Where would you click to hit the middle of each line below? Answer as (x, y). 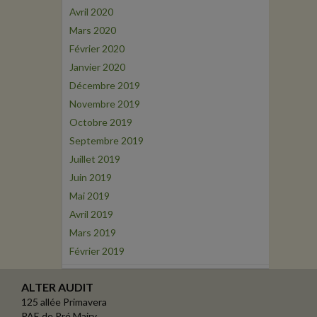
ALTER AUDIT (57, 287)
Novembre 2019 (105, 104)
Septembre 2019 (106, 140)
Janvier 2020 (97, 67)
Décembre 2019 (105, 85)
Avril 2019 (91, 214)
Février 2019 (97, 251)
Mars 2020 (93, 30)
